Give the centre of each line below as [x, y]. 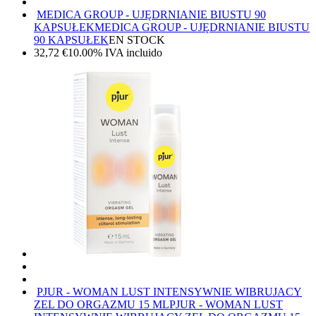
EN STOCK [137, 40]
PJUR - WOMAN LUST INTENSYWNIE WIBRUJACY [169, 292]
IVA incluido [134, 53]
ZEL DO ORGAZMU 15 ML [102, 305]
